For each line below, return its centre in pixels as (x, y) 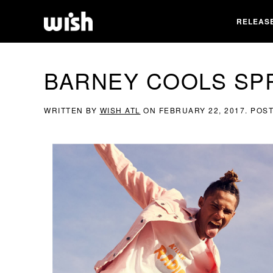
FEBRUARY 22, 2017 (202, 110)
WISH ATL (120, 110)
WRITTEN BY (72, 110)
